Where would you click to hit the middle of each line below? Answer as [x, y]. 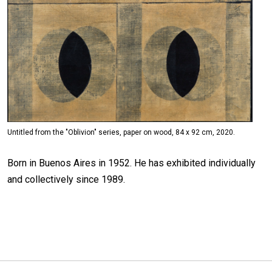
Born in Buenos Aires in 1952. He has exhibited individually [131, 163]
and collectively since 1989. [66, 180]
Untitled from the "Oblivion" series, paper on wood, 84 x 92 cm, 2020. [121, 133]
